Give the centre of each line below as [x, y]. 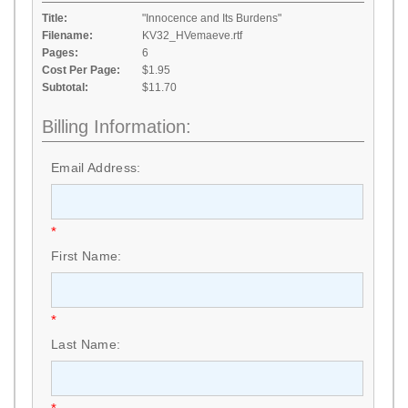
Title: [55, 18]
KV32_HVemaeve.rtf [192, 36]
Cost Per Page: [81, 70]
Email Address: [96, 168]
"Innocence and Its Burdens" [212, 18]
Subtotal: [65, 87]
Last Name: [86, 344]
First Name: [87, 256]
